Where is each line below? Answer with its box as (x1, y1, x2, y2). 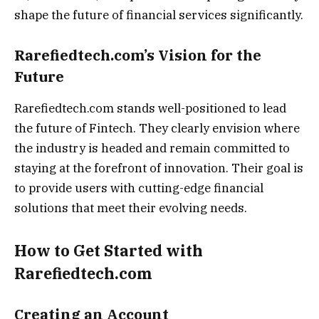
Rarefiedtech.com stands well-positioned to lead (14, 100, 286, 117)
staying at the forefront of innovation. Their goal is (14, 160, 303, 177)
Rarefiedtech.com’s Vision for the (14, 45, 261, 65)
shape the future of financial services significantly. (14, 6, 303, 23)
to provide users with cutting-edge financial (14, 180, 263, 197)
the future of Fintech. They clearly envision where (14, 120, 300, 137)
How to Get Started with (14, 240, 203, 261)
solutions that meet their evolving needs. (14, 200, 247, 216)
